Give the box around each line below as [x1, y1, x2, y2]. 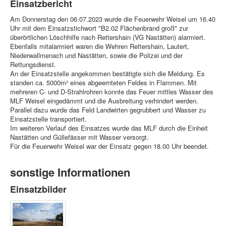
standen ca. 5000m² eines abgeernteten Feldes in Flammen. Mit [10, 78, 197, 88]
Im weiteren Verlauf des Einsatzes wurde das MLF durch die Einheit [10, 123, 208, 133]
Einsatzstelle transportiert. [10, 114, 87, 124]
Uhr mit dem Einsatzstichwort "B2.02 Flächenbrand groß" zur [10, 23, 188, 33]
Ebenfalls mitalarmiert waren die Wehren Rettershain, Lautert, [10, 41, 189, 51]
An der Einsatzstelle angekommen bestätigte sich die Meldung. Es [10, 69, 205, 79]
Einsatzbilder [10, 183, 67, 196]
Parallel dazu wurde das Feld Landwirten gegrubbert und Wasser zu [10, 105, 206, 115]
